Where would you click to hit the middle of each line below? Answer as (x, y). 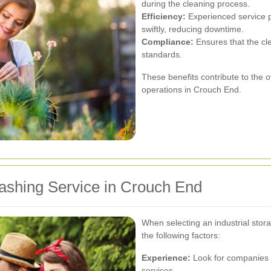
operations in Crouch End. (191, 89)
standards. (162, 54)
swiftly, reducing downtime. (193, 29)
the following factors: (181, 235)
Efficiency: (164, 16)
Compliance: (168, 41)
